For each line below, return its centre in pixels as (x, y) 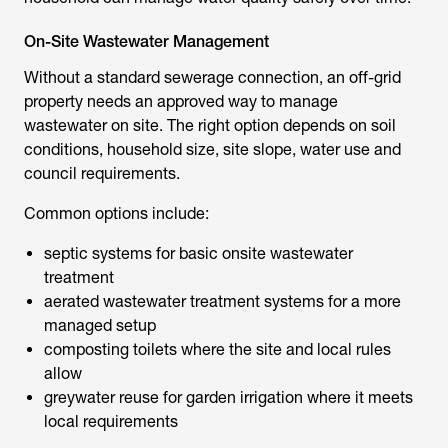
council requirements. (102, 173)
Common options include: (116, 213)
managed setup (100, 325)
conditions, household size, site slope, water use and (212, 149)
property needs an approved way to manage (181, 101)
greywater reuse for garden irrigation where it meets (228, 397)
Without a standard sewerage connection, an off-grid (212, 77)
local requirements (111, 421)
